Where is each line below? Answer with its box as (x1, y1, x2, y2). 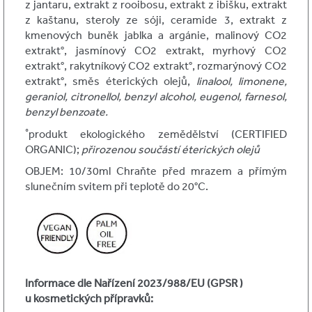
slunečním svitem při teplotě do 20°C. (25, 179, 208, 194)
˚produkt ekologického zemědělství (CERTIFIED (25, 126, 287, 141)
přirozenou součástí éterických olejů (81, 141, 260, 156)
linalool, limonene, (196, 73, 288, 88)
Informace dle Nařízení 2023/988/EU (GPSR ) (25, 276, 243, 290)
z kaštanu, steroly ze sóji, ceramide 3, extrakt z (25, 12, 287, 26)
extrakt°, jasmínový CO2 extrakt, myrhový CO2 (25, 42, 287, 57)
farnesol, (244, 88, 288, 103)
